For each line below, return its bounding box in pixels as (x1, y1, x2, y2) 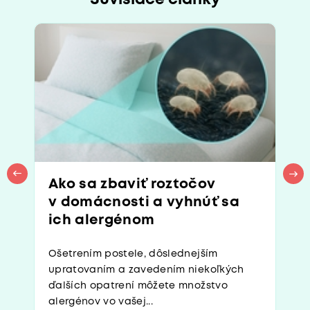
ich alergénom (48, 214, 155, 228)
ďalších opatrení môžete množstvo (48, 282, 228, 291)
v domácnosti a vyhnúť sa (48, 196, 240, 210)
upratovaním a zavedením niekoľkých (48, 266, 244, 275)
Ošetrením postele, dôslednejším (48, 250, 218, 259)
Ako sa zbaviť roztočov (48, 178, 216, 192)
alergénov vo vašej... (48, 298, 154, 307)
